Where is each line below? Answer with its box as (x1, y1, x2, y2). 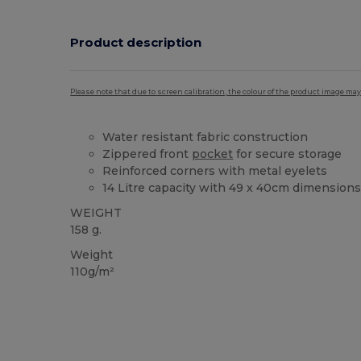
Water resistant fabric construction (102, 129, 309, 144)
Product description (70, 35, 202, 51)
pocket (192, 146, 234, 161)
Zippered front (102, 146, 193, 161)
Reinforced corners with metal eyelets (102, 163, 328, 178)
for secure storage (233, 146, 342, 161)
